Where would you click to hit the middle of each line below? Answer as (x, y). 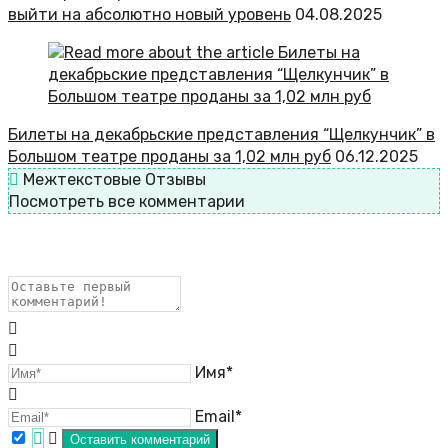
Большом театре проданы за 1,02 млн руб (169, 157)
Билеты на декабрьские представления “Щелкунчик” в (221, 135)
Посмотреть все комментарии (127, 202)
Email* (218, 417)
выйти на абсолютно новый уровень (149, 15)
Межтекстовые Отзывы (112, 180)
